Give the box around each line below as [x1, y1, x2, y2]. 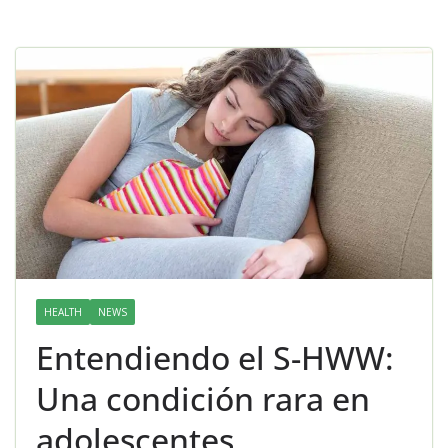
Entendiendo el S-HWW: [36, 336, 394, 380]
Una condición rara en [36, 377, 370, 421]
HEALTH [44, 305, 82, 320]
